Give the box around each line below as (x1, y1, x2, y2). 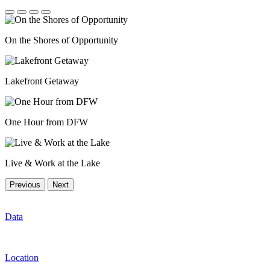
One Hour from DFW (5, 117, 88, 127)
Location (5, 253, 39, 263)
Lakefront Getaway (5, 76, 79, 86)
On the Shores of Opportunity (5, 35, 118, 45)
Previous (10, 180, 40, 189)
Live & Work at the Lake (5, 158, 100, 168)
